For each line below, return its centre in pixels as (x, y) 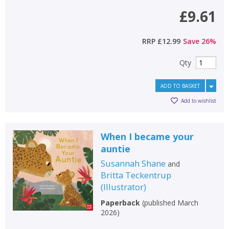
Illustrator (123, 187)
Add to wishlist (199, 101)
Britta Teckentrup (136, 175)
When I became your (147, 136)
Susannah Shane (133, 163)
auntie (115, 148)
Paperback (120, 202)
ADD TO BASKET (180, 86)
